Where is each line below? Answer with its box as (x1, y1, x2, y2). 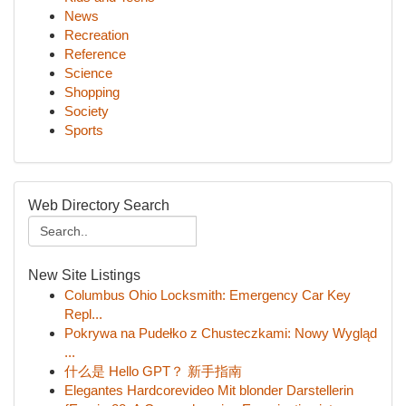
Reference (64, 46, 126, 62)
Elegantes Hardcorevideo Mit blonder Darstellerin (64, 382, 353, 398)
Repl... (64, 306, 102, 322)
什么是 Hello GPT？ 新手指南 (64, 363, 242, 379)
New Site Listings (28, 267, 140, 283)
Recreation (64, 27, 129, 43)
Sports (64, 122, 103, 138)
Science (64, 65, 112, 81)
